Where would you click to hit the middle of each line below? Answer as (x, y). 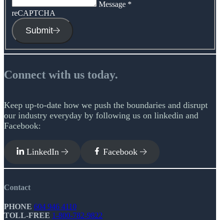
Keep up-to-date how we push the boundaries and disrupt (106, 105)
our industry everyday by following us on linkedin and (101, 115)
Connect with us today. (61, 75)
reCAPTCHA (34, 13)
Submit (39, 31)
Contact (17, 188)
